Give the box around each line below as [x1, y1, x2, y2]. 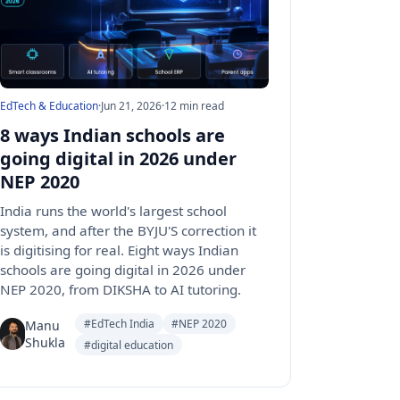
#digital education [84, 337, 174, 353]
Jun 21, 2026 [101, 98, 162, 113]
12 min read [164, 98, 225, 113]
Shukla [25, 334, 66, 352]
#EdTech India [84, 316, 155, 332]
